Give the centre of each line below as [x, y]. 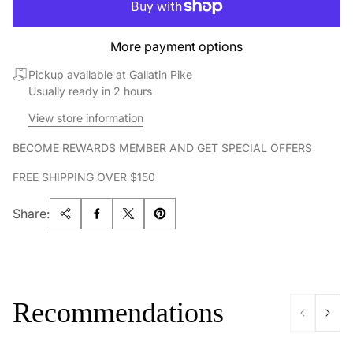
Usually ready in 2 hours [90, 91]
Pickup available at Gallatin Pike [110, 74]
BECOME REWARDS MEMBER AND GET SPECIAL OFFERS [162, 148]
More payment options [176, 46]
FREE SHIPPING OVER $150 [84, 177]
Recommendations [118, 313]
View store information [86, 118]
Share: [31, 214]
